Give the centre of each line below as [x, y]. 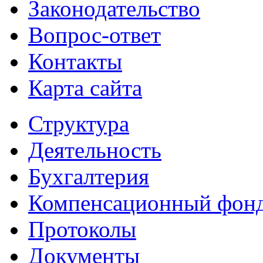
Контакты [75, 61]
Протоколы [82, 229]
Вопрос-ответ [95, 35]
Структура [79, 124]
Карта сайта [85, 88]
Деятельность [95, 150]
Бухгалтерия [89, 176]
